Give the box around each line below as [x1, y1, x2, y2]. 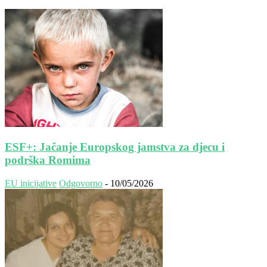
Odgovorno [59, 178, 103, 188]
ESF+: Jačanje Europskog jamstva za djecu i [5, 141, 225, 154]
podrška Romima [5, 154, 91, 167]
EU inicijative [5, 178, 57, 188]
